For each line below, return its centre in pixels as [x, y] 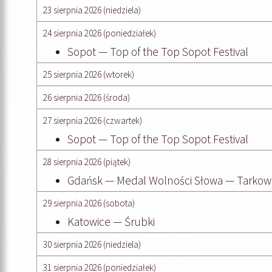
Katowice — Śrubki [111, 221]
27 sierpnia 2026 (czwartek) [93, 120]
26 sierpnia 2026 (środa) [87, 97]
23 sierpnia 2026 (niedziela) [92, 10]
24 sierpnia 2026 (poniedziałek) [100, 33]
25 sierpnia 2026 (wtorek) [89, 74]
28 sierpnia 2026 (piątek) [87, 161]
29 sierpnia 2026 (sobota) [89, 203]
